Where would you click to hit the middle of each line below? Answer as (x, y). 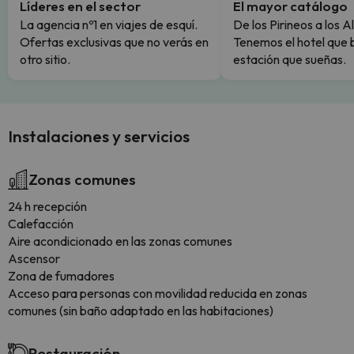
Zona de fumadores (61, 276)
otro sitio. (45, 59)
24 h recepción (47, 206)
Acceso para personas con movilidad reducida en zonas (158, 293)
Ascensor (34, 258)
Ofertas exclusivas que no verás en (114, 42)
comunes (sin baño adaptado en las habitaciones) (141, 311)
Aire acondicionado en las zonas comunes (120, 241)
